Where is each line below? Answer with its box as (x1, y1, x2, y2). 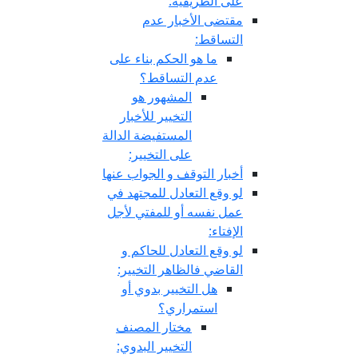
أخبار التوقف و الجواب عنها (102, 165, 243, 182)
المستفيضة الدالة (102, 126, 192, 144)
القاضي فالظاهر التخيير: (117, 261, 243, 278)
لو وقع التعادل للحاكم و (121, 241, 243, 259)
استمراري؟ (158, 299, 217, 316)
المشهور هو (132, 88, 192, 105)
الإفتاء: (209, 222, 243, 240)
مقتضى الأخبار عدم (142, 11, 243, 29)
